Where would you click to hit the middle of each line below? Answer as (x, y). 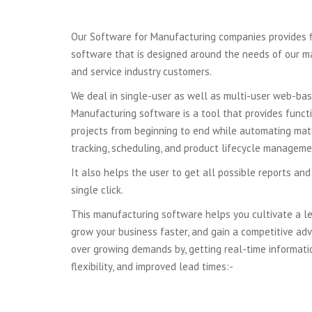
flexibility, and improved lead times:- (152, 266)
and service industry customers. (141, 71)
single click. (97, 190)
